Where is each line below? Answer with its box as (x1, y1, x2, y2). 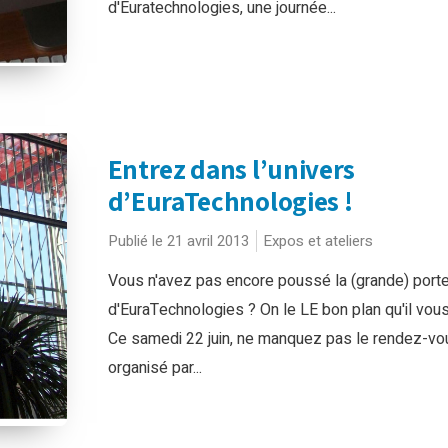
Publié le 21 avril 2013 (107, 230, 249, 252)
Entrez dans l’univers (107, 151, 356, 187)
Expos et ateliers (262, 230, 373, 252)
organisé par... (107, 356, 202, 380)
